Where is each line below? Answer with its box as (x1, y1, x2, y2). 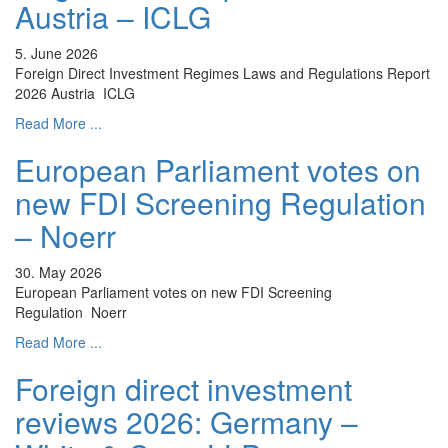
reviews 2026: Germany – (15, 400, 358, 444)
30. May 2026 (15, 262, 102, 283)
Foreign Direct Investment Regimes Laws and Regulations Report (15, 63, 430, 84)
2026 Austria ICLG (15, 83, 135, 104)
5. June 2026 (15, 43, 98, 64)
